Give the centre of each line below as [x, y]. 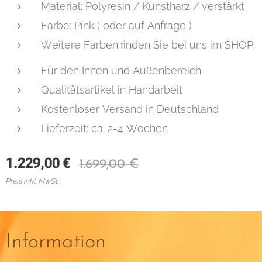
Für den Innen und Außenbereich [121, 70]
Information [56, 242]
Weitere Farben [80, 44]
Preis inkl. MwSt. [32, 181]
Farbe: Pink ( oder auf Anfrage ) [116, 25]
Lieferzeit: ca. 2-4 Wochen [104, 128]
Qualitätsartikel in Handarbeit [112, 89]
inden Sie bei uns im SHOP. [189, 44]
